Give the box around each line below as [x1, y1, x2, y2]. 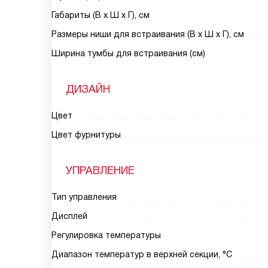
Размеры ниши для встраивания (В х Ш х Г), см [51, 29, 244, 39]
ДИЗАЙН [66, 83, 110, 95]
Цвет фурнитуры [51, 130, 121, 139]
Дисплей [51, 211, 87, 221]
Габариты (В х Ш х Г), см [51, 10, 150, 20]
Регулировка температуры [51, 230, 161, 240]
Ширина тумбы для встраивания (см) [51, 48, 205, 58]
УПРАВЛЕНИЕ [66, 165, 135, 176]
